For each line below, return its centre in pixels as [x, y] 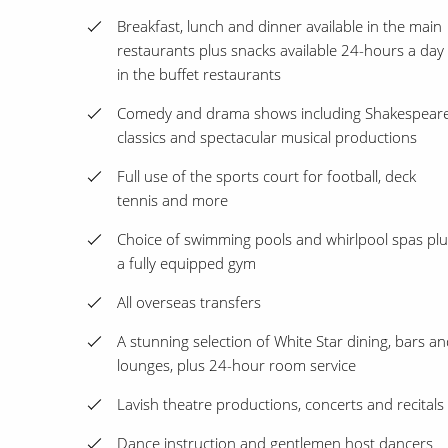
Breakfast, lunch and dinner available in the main [279, 26]
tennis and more [172, 200]
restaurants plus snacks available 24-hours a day [280, 50]
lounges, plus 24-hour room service [236, 365]
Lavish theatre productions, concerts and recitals [280, 404]
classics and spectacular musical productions [267, 137]
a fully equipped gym [186, 263]
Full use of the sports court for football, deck [266, 176]
